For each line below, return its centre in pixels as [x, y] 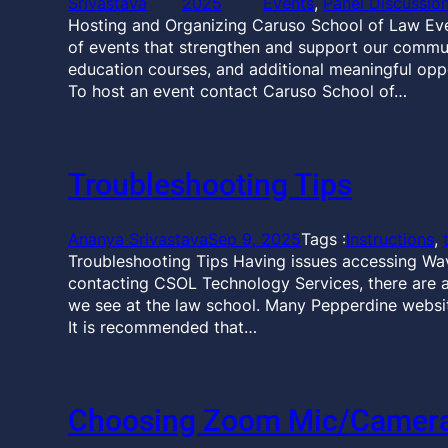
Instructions [390, 239]
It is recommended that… [162, 327]
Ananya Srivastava [138, 239]
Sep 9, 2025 [254, 239]
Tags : [323, 239]
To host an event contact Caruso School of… [237, 91]
